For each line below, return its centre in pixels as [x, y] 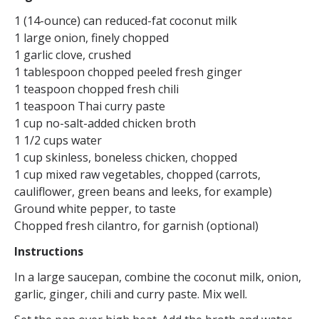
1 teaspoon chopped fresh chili [96, 89]
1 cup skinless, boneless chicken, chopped [126, 158]
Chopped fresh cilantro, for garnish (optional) [136, 226]
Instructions [49, 252]
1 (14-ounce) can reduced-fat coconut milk [126, 21]
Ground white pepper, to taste [95, 209]
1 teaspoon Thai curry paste [90, 106]
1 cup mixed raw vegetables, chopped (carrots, [137, 175]
